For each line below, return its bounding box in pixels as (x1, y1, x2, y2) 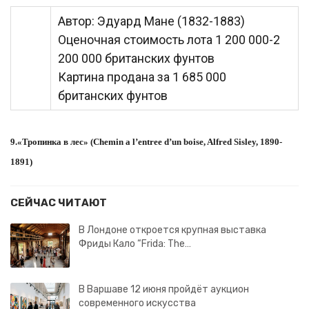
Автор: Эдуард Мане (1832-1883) (58, 14, 245, 28)
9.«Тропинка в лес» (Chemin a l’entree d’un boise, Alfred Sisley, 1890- (10, 137, 282, 147)
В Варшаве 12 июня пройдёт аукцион (79, 283, 249, 295)
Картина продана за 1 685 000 (58, 70, 226, 84)
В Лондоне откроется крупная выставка (79, 224, 266, 236)
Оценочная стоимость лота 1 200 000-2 (58, 32, 280, 47)
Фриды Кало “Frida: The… (79, 238, 191, 250)
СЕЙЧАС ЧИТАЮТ (10, 197, 107, 209)
